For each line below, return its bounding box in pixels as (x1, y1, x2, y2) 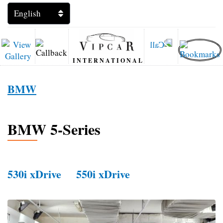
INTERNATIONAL (73, 56, 144, 65)
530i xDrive (7, 165, 61, 182)
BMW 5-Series (7, 118, 101, 140)
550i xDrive (76, 165, 130, 182)
